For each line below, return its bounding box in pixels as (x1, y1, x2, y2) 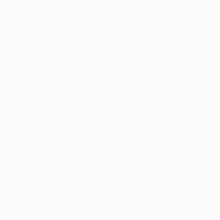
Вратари (4, 203, 55, 217)
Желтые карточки (4, 26, 70, 35)
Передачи (4, 148, 63, 162)
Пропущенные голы (116, 1, 189, 10)
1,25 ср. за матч (4, 9, 63, 18)
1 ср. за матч (116, 9, 164, 18)
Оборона (4, 172, 57, 186)
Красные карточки (116, 26, 186, 35)
